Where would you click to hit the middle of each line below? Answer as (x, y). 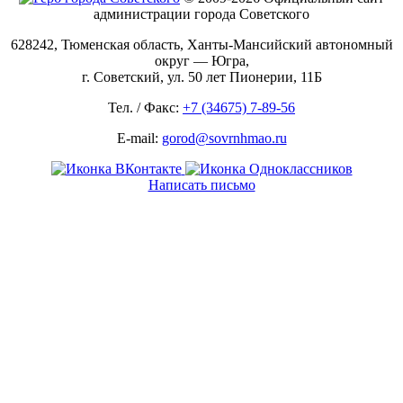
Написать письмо (201, 184)
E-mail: (139, 138)
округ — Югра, (201, 60)
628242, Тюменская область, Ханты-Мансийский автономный (201, 44)
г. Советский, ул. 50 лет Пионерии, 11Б (201, 76)
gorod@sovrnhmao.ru (224, 138)
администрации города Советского (201, 13)
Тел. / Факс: (145, 107)
